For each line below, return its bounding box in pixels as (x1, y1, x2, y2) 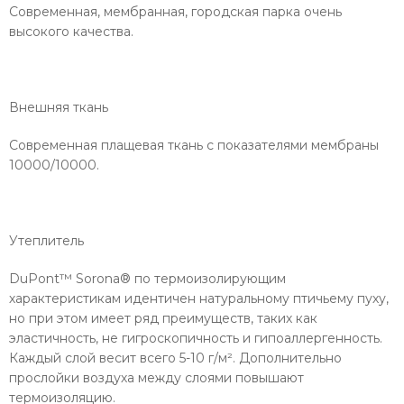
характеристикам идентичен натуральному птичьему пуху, (9, 290, 389, 308)
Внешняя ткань (9, 99, 108, 116)
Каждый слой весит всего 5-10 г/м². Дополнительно (9, 350, 342, 367)
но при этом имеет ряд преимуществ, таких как (9, 310, 317, 327)
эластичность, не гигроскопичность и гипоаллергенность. (9, 330, 382, 347)
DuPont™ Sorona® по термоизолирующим (9, 271, 286, 288)
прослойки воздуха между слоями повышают (9, 370, 304, 387)
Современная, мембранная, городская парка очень (9, 4, 342, 21)
